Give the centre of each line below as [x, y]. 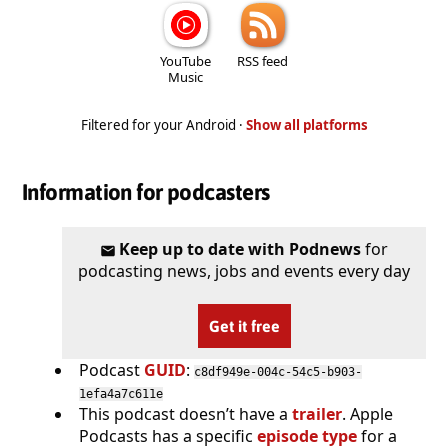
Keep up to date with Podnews [240, 248]
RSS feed [262, 60]
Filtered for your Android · [163, 124]
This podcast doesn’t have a [185, 413]
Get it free [244, 325]
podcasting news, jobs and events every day [244, 270]
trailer [317, 413]
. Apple [367, 413]
